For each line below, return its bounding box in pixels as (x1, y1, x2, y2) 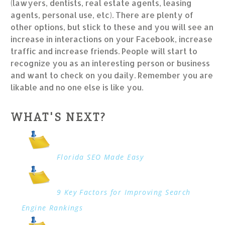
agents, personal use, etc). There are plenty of (11, 10, 194, 21)
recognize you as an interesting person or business (11, 58, 210, 69)
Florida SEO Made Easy (56, 152, 144, 162)
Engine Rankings (21, 203, 83, 213)
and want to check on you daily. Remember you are (11, 70, 213, 81)
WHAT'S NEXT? (11, 111, 107, 125)
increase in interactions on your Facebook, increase (11, 34, 213, 45)
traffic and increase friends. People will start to (11, 46, 198, 57)
